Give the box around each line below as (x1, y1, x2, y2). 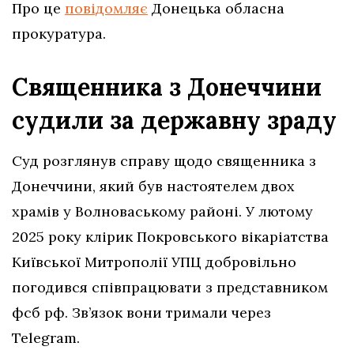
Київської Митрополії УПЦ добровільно (12, 253, 296, 272)
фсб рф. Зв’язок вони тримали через (12, 303, 271, 322)
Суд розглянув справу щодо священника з (12, 152, 316, 171)
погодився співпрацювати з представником (12, 278, 328, 297)
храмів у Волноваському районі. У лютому (12, 202, 313, 221)
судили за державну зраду (12, 105, 337, 136)
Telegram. (12, 329, 80, 348)
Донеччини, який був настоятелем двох (12, 177, 295, 196)
